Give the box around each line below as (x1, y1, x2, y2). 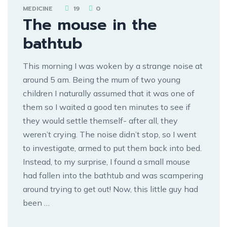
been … (23, 197, 50, 208)
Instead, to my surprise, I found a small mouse (23, 156, 190, 167)
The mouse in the (23, 13, 157, 36)
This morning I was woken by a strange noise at (23, 60, 203, 71)
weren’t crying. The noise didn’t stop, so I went (23, 129, 197, 139)
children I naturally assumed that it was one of (23, 88, 195, 98)
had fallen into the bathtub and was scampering (23, 170, 203, 180)
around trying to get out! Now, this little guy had (23, 183, 198, 194)
